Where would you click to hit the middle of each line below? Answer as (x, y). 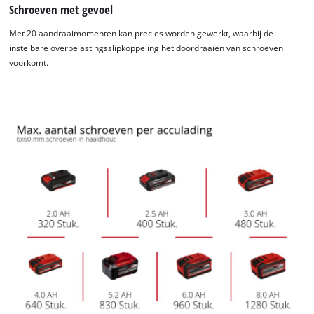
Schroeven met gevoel (61, 10)
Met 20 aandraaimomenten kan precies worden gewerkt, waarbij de (142, 33)
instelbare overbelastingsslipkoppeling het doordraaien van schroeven (146, 48)
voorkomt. (29, 62)
